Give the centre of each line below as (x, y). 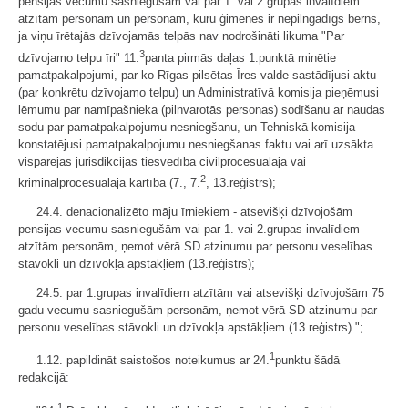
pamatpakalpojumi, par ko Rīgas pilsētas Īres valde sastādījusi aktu (197, 75)
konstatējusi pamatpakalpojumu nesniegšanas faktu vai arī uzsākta (196, 144)
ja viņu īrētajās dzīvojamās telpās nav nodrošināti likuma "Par (181, 36)
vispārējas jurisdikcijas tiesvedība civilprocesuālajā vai (162, 161)
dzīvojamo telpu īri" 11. (79, 57)
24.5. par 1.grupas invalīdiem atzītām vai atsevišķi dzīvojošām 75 (210, 292)
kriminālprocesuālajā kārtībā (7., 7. (109, 182)
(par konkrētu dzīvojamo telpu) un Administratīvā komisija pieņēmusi (199, 92)
